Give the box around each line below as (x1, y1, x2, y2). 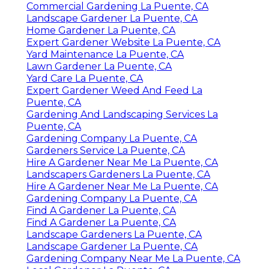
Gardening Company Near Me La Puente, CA (26, 252, 240, 264)
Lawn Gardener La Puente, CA (26, 60, 172, 72)
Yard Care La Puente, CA (26, 72, 143, 84)
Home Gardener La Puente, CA (26, 24, 175, 36)
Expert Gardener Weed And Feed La (26, 84, 202, 96)
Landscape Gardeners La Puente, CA (26, 228, 202, 240)
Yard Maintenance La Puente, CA (26, 48, 184, 60)
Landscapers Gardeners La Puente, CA (26, 168, 210, 180)
